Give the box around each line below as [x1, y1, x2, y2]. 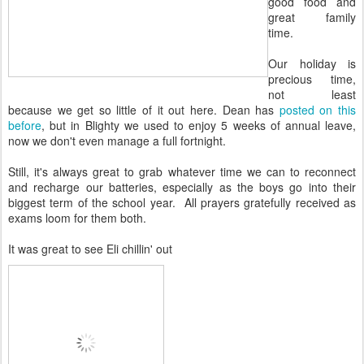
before [8, 117, 41, 133]
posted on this [279, 102, 357, 118]
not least [268, 86, 356, 102]
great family [268, 9, 356, 25]
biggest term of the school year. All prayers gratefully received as [8, 194, 356, 210]
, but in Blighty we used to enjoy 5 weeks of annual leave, [41, 117, 356, 133]
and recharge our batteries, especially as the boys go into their [8, 179, 356, 195]
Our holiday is [268, 55, 356, 71]
